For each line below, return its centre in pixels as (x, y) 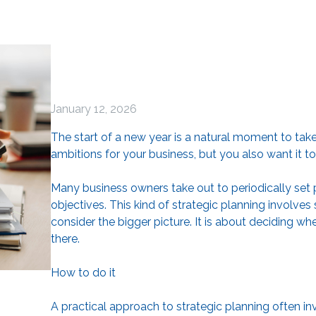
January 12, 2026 (94, 109)
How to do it (83, 272)
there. (65, 238)
